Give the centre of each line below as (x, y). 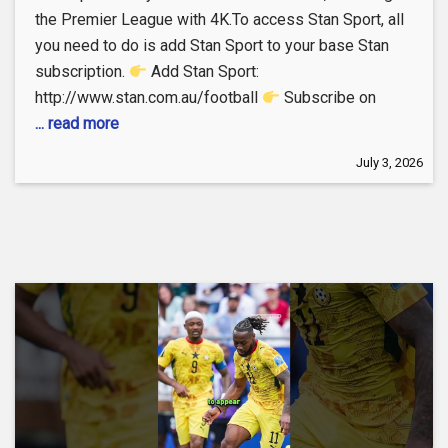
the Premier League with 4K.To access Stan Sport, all (219, 20)
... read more (77, 124)
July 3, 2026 (389, 163)
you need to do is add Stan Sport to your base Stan (212, 46)
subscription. (82, 72)
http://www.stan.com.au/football (148, 98)
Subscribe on (328, 98)
